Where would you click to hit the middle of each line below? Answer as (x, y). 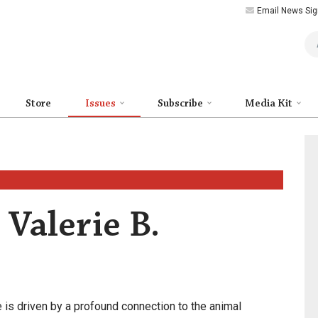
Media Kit (270, 104)
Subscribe (181, 104)
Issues (102, 104)
